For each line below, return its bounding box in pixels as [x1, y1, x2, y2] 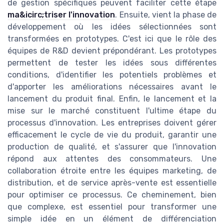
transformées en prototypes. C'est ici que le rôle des [7, 33, 216, 43]
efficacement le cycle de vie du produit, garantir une [7, 129, 216, 139]
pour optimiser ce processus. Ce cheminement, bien [7, 189, 216, 199]
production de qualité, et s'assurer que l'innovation [7, 141, 216, 151]
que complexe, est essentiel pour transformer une [7, 201, 216, 211]
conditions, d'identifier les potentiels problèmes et [7, 69, 216, 79]
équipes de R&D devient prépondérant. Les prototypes [7, 45, 216, 55]
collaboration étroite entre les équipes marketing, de [7, 165, 216, 175]
